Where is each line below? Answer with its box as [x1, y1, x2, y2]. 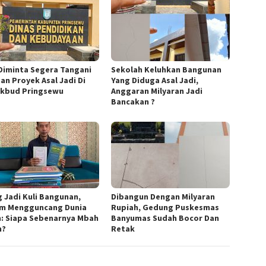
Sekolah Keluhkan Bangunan [111, 64, 222, 75]
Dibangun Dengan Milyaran [111, 191, 216, 202]
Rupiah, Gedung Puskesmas [111, 202, 220, 213]
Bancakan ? [111, 96, 156, 107]
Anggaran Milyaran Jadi [111, 85, 203, 97]
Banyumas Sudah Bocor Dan [111, 213, 220, 224]
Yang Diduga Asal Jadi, [111, 75, 199, 86]
